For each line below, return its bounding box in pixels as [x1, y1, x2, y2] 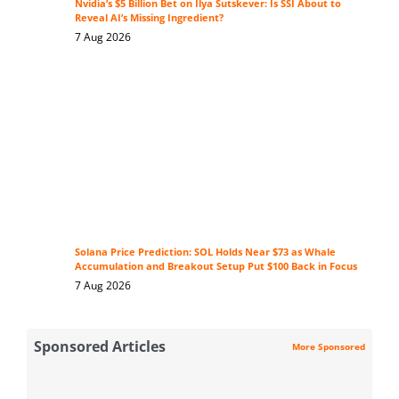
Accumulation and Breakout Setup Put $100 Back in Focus [74, 260, 357, 273]
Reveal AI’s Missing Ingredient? [74, 11, 224, 24]
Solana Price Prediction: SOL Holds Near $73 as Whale [74, 246, 336, 259]
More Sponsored [292, 339, 365, 353]
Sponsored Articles [34, 337, 166, 357]
